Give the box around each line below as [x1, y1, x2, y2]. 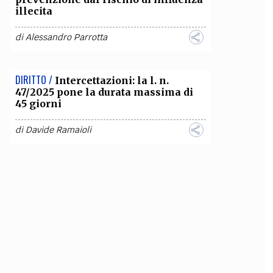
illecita [15, 5, 52, 17]
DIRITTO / [15, 73, 52, 87]
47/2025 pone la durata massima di [15, 86, 193, 98]
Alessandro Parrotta [25, 32, 107, 43]
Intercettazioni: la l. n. [54, 74, 169, 87]
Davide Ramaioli [25, 124, 91, 135]
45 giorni [15, 97, 62, 110]
